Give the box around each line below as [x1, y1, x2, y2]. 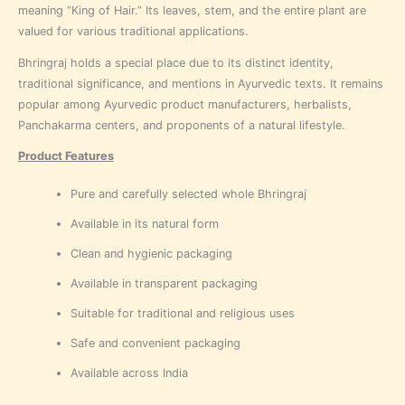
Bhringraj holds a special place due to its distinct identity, [17, 55, 334, 70]
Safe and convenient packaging [70, 336, 240, 351]
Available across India [70, 366, 188, 381]
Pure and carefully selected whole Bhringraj [70, 187, 306, 202]
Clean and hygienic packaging [70, 247, 232, 261]
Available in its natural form [70, 217, 219, 231]
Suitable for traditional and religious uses [70, 306, 295, 321]
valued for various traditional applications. [17, 24, 249, 39]
